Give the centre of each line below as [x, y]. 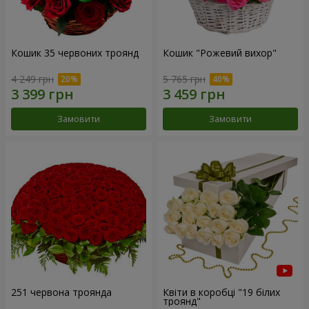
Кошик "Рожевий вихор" [220, 52]
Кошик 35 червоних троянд [75, 52]
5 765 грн [184, 79]
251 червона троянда [61, 292]
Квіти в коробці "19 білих [221, 292]
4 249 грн [32, 79]
